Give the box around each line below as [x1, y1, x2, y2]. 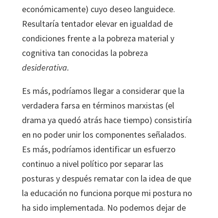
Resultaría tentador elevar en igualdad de [21, 18, 173, 29]
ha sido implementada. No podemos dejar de [21, 202, 186, 213]
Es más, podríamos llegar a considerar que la [21, 85, 184, 96]
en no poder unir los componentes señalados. [21, 129, 186, 140]
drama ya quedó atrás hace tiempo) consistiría [21, 114, 192, 126]
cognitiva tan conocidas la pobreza [21, 47, 148, 58]
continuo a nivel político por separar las [21, 158, 163, 169]
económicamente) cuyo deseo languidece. [21, 3, 175, 15]
